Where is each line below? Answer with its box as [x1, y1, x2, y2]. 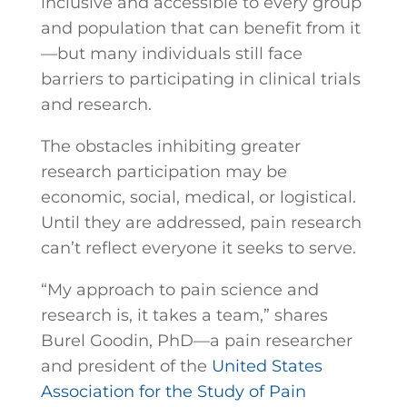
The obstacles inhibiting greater [40, 136, 301, 156]
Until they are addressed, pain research [40, 213, 362, 233]
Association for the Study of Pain [40, 382, 306, 402]
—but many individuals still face [40, 44, 303, 64]
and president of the [40, 356, 212, 376]
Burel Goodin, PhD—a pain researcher [40, 331, 352, 351]
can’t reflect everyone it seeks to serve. [40, 238, 356, 258]
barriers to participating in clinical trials [40, 69, 361, 89]
